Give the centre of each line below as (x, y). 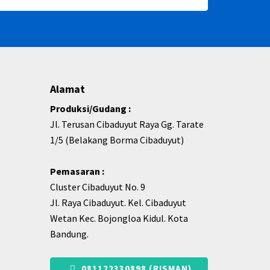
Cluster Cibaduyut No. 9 (98, 187)
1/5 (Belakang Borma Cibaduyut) (117, 140)
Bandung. (69, 234)
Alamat (67, 89)
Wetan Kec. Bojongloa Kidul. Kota (119, 218)
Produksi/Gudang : (90, 108)
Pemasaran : (77, 171)
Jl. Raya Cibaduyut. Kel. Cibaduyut (118, 202)
